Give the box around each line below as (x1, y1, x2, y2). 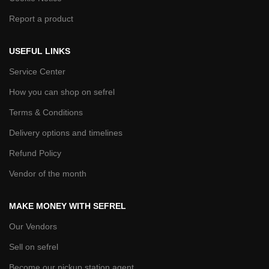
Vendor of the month (9, 168, 86, 178)
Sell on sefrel (9, 241, 58, 252)
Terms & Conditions (9, 107, 83, 117)
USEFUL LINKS (9, 46, 70, 56)
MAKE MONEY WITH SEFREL (9, 201, 126, 211)
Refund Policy (9, 148, 61, 158)
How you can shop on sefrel (9, 86, 115, 97)
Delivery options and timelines (9, 127, 122, 138)
